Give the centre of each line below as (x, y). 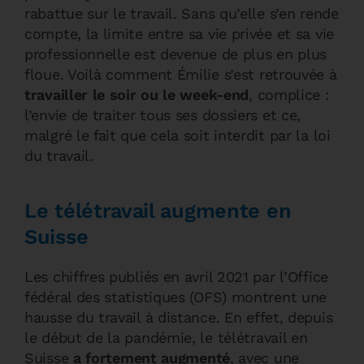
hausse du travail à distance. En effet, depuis (179, 317)
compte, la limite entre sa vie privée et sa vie (179, 34)
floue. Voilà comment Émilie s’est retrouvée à (181, 74)
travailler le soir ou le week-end (137, 95)
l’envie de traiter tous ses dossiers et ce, (163, 115)
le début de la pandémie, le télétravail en (166, 338)
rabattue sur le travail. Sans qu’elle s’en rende (182, 13)
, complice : (289, 95)
